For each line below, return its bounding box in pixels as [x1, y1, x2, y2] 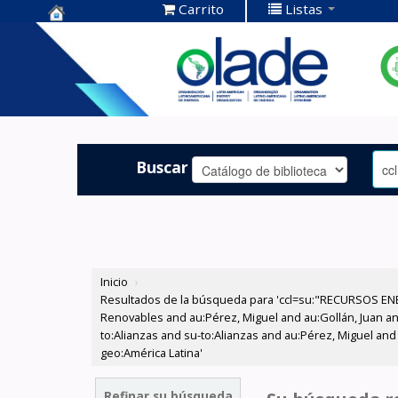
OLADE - [48, 78, 115, 102]
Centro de [48, 23, 131, 47]
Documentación [48, 51, 180, 75]
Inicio [100, 274, 129, 291]
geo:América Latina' [100, 345, 203, 362]
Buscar [136, 155, 189, 178]
